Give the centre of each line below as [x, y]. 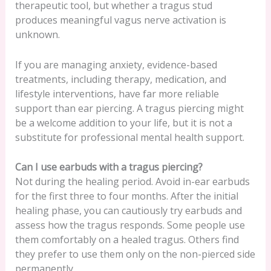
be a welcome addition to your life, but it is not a [123, 122]
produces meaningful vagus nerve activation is [120, 20]
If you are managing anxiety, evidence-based [116, 64]
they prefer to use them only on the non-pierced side [135, 254]
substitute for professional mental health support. [129, 137]
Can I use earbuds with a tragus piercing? [109, 167]
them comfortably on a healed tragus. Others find [127, 240]
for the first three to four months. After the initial [126, 196]
